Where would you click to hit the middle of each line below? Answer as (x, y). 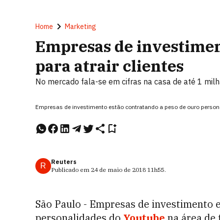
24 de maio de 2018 (118, 170)
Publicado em (71, 170)
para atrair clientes (110, 66)
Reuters (64, 162)
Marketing (81, 27)
